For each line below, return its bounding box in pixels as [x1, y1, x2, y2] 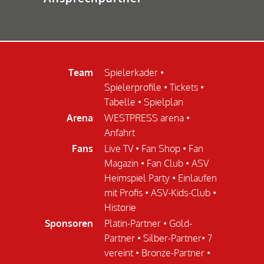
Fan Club [147, 157, 183, 169]
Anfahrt [104, 126, 135, 138]
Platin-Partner [104, 217, 161, 229]
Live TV [104, 142, 133, 154]
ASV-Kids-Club [151, 186, 210, 199]
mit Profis [104, 186, 143, 199]
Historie [104, 201, 136, 213]
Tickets [170, 81, 198, 93]
